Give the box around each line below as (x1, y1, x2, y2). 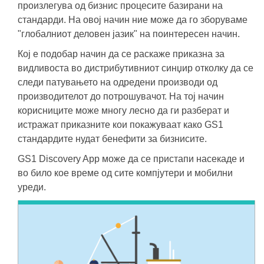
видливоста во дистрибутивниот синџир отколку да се (18, 63, 253, 73)
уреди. (18, 182, 46, 192)
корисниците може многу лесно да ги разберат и (18, 105, 229, 115)
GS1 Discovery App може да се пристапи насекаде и (18, 154, 245, 164)
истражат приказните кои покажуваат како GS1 (18, 120, 223, 130)
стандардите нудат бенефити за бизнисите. (18, 134, 207, 144)
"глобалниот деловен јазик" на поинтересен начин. (18, 29, 240, 39)
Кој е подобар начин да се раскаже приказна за (18, 49, 225, 59)
